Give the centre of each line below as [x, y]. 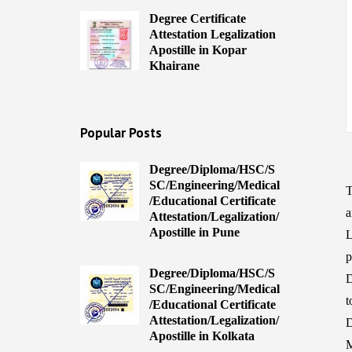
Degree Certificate [197, 19]
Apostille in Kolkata [202, 335]
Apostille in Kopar [198, 50]
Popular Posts [121, 133]
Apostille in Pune [194, 232]
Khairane [174, 66]
